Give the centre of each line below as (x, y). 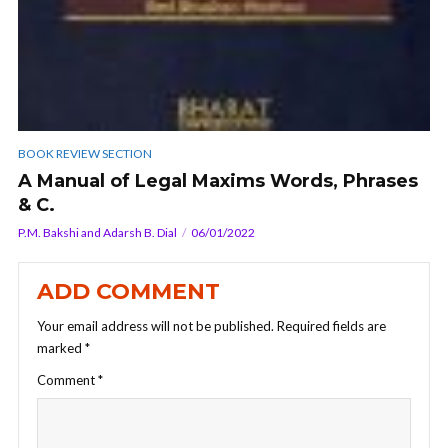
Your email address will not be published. (155, 325)
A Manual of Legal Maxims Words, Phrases (218, 180)
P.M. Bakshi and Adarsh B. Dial (97, 232)
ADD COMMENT (128, 291)
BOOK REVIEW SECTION (85, 153)
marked (61, 347)
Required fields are (331, 325)
